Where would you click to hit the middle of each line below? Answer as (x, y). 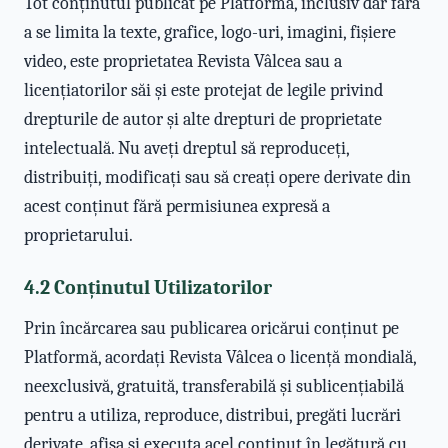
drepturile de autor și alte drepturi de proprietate (203, 119)
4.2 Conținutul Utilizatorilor (148, 287)
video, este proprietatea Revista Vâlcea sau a (183, 61)
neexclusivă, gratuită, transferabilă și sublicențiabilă (214, 386)
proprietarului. (78, 235)
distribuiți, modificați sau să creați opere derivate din (217, 177)
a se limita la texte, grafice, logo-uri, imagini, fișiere (210, 32)
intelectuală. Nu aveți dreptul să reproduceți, (186, 148)
